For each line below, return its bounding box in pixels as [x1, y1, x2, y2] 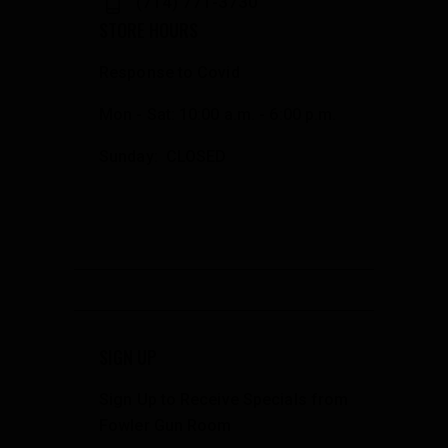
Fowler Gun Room [99, 415, 232, 435]
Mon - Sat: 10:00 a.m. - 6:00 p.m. [99, 105, 337, 125]
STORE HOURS [99, 17, 198, 44]
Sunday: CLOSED [99, 147, 227, 167]
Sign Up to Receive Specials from [99, 389, 349, 409]
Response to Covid [99, 63, 240, 83]
